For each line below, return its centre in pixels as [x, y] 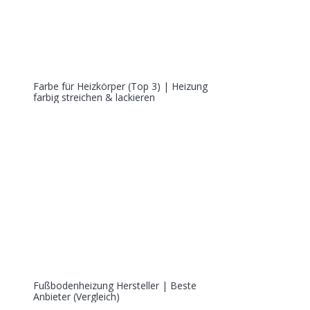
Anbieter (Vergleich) [76, 297]
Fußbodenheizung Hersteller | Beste [115, 285]
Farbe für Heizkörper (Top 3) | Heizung [120, 86]
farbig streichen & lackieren [94, 97]
